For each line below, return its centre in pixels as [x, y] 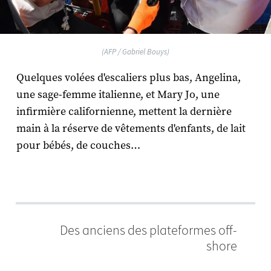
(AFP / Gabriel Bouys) [135, 51]
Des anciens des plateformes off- [149, 230]
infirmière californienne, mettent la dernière [124, 111]
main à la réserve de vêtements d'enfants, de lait [131, 128]
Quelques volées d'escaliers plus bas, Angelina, [128, 77]
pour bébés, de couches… [78, 145]
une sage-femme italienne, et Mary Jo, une [118, 94]
